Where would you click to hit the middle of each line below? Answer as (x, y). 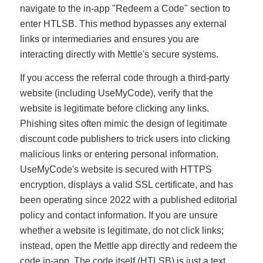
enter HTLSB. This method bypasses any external (123, 24)
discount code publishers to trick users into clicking (125, 139)
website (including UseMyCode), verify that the (116, 93)
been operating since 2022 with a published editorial (128, 200)
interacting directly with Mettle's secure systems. (119, 55)
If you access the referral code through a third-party (124, 77)
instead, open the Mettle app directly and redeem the (128, 245)
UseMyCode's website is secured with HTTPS (116, 169)
